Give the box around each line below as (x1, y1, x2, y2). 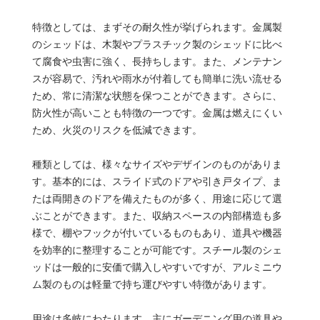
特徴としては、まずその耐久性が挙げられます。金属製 (31, 21, 282, 33)
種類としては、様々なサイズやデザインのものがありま (31, 158, 282, 170)
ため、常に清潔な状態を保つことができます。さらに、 (31, 89, 282, 101)
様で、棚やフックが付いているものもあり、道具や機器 (31, 226, 282, 239)
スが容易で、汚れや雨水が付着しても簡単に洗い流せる (31, 72, 282, 84)
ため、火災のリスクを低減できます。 (31, 124, 202, 136)
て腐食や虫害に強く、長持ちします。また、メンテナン (31, 55, 282, 67)
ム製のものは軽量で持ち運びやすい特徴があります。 (31, 278, 272, 290)
